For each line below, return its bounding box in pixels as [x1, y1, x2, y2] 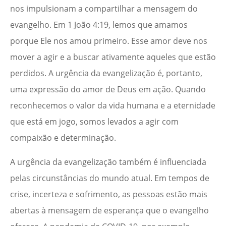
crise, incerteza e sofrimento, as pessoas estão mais [10, 189, 207, 200]
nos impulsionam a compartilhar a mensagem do [10, 3, 198, 15]
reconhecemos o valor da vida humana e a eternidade [10, 100, 215, 111]
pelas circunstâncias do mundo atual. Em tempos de [10, 173, 209, 184]
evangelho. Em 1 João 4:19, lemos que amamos [10, 19, 188, 31]
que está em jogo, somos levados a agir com [10, 116, 179, 128]
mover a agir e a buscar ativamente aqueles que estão [10, 51, 216, 63]
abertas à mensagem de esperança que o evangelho [10, 205, 209, 216]
